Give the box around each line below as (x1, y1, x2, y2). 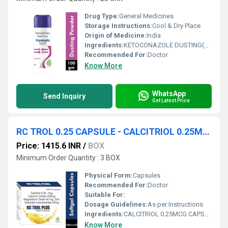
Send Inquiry (43, 92, 85, 100)
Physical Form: (84, 172, 133, 179)
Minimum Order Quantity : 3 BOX (16, 154, 120, 162)
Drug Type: (84, 12, 119, 20)
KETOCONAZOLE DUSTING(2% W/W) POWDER (124, 41, 204, 49)
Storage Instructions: (84, 22, 152, 30)
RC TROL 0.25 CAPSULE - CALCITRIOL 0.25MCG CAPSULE (203, 126, 210, 137)
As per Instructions (148, 201, 203, 208)
